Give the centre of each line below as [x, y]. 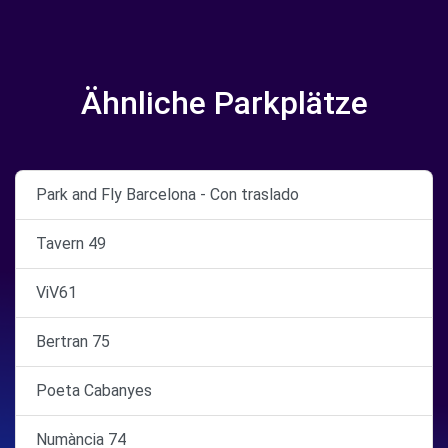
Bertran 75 [73, 341]
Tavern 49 [71, 243]
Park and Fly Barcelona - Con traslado [167, 194]
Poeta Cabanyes [94, 390]
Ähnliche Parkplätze [224, 103]
